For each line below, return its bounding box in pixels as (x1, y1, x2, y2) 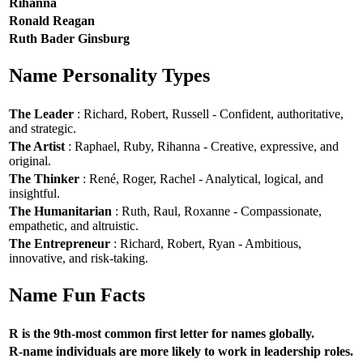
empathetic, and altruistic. (9, 218, 139, 233)
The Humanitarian (9, 203, 112, 218)
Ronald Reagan (9, 13, 95, 28)
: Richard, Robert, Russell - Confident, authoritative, (74, 106, 344, 121)
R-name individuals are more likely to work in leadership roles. (9, 344, 353, 358)
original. (9, 153, 51, 168)
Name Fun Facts (9, 284, 145, 306)
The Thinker (9, 171, 79, 186)
